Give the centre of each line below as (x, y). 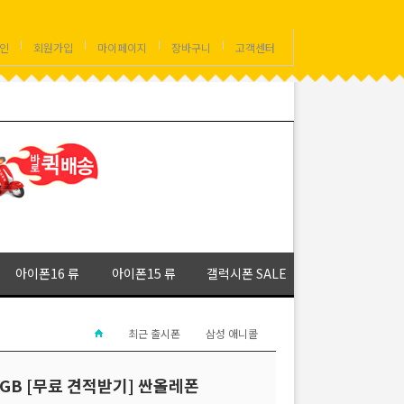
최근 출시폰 (154, 334)
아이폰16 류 (47, 273)
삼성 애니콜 (232, 334)
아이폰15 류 (143, 273)
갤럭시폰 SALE (247, 273)
